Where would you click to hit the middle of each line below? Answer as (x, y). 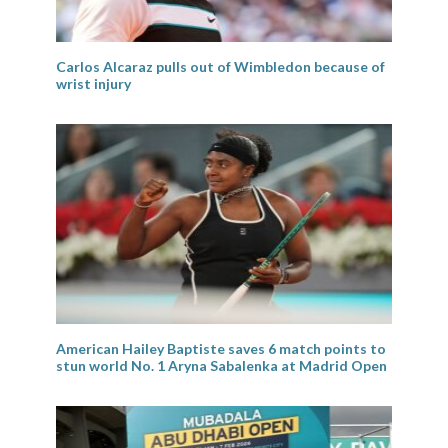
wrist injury (93, 83)
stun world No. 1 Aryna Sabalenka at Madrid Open (221, 365)
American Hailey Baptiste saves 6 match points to (221, 348)
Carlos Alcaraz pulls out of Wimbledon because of (220, 66)
